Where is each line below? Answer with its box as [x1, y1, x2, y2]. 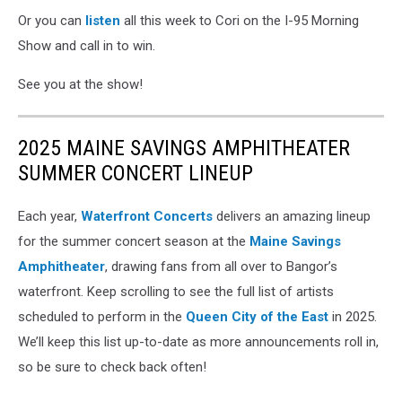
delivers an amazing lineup [213, 208, 371, 225]
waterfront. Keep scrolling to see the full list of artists [18, 284, 334, 301]
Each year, [18, 208, 81, 225]
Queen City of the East [186, 309, 328, 326]
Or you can [18, 13, 85, 30]
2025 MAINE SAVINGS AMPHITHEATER [18, 135, 350, 162]
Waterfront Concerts [81, 208, 213, 225]
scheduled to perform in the [18, 309, 186, 326]
